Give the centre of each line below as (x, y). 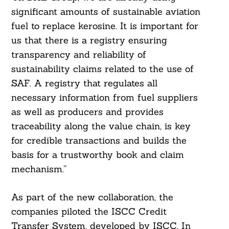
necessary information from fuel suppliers (104, 98)
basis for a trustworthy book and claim (97, 155)
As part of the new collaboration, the (92, 197)
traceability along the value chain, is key (101, 126)
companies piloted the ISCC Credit (89, 212)
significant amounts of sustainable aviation (106, 12)
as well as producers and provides (87, 112)
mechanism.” (39, 169)
